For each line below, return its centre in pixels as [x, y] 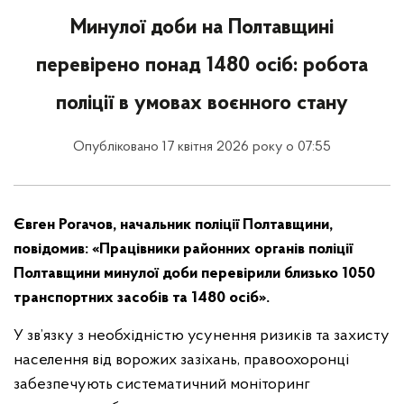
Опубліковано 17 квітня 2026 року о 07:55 [202, 147]
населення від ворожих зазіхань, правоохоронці [181, 360]
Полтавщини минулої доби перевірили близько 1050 [194, 274]
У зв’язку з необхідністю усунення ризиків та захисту [202, 336]
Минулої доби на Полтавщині [202, 28]
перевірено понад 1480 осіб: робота [202, 66]
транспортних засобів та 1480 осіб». [142, 298]
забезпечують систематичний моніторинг [162, 385]
